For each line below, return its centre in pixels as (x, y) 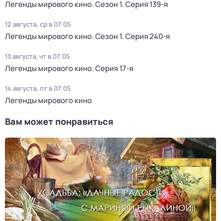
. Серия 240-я (146, 36)
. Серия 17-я (112, 68)
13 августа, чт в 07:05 (37, 56)
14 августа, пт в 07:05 (38, 88)
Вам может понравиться (59, 121)
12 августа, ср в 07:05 (38, 24)
